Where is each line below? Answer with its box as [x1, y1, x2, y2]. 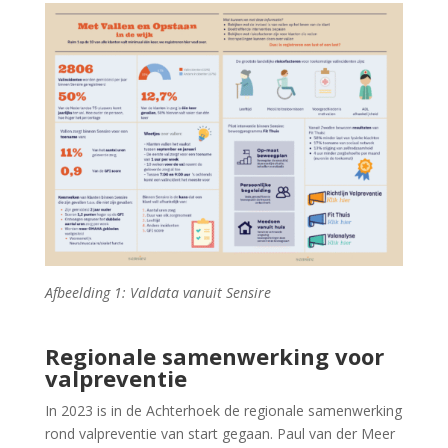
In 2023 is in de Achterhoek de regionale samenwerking [44, 401, 402, 421]
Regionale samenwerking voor [44, 341, 384, 372]
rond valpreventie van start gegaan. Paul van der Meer [44, 424, 395, 444]
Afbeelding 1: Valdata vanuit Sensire [44, 283, 271, 303]
